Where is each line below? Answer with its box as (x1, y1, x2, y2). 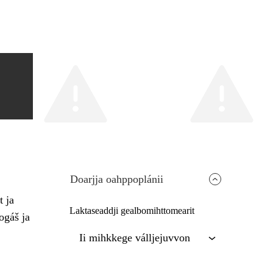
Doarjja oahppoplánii (70, 173, 164, 186)
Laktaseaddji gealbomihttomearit (69, 205, 195, 216)
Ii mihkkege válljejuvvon (79, 232, 191, 244)
